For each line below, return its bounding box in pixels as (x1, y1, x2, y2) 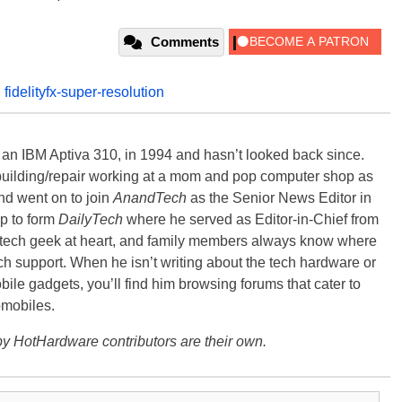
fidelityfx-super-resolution (4, 84, 164, 100)
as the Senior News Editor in (187, 190, 371, 206)
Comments (151, 34, 219, 50)
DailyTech (58, 212, 123, 228)
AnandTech (113, 190, 187, 206)
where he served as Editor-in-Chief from (123, 212, 379, 228)
